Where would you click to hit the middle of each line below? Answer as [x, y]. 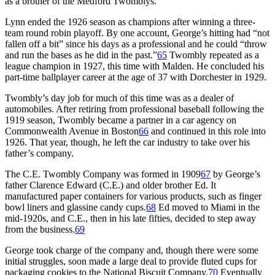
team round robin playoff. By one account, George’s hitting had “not [137, 33]
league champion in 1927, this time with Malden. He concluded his [134, 66]
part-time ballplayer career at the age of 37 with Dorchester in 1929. [136, 77]
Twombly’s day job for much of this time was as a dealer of [119, 98]
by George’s [235, 174]
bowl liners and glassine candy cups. [76, 207]
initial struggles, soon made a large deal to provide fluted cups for [131, 261]
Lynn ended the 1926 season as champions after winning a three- [130, 21]
